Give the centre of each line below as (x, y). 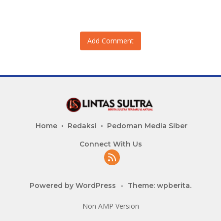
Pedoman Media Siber (147, 126)
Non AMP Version (110, 206)
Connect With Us (110, 144)
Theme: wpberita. (160, 186)
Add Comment (110, 40)
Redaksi (82, 126)
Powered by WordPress (73, 186)
